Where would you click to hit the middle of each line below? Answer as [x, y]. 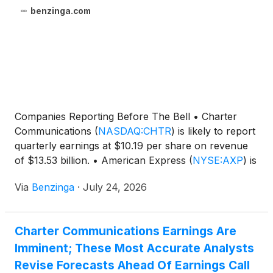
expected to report [58, 175]
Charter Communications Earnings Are [126, 231]
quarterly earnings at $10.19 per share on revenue [131, 146]
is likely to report [215, 131]
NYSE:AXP [218, 161]
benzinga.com [60, 11]
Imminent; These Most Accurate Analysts [134, 248]
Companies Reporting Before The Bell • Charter [126, 117]
